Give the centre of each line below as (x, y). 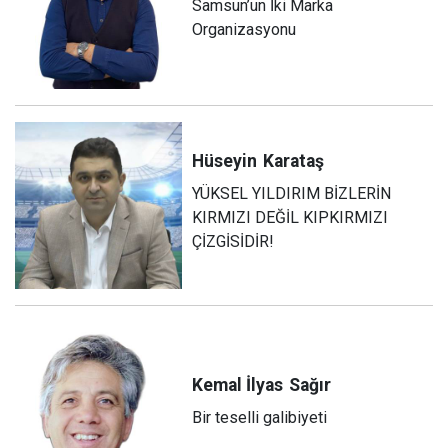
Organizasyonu (244, 30)
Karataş (294, 161)
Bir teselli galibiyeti (260, 418)
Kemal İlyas (238, 385)
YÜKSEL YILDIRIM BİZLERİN (292, 194)
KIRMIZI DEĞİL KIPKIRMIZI (290, 218)
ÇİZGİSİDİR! (233, 242)
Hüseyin (225, 161)
